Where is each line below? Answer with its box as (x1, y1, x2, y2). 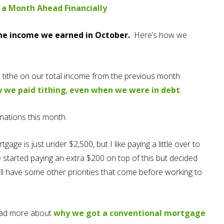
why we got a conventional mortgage (53, 207, 205, 218)
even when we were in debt (67, 84, 180, 95)
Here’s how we (130, 29, 187, 40)
